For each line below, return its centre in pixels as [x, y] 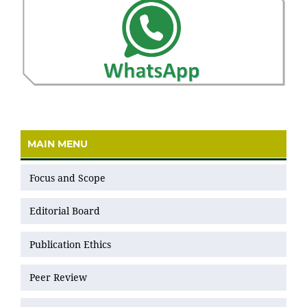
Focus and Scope [67, 177]
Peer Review [58, 278]
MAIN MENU [58, 144]
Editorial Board [65, 211]
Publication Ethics [70, 244]
